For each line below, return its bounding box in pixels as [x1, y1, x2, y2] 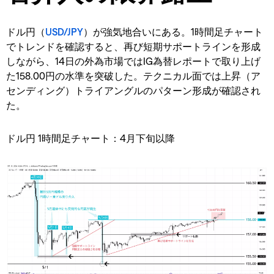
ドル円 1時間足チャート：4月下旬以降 [6, 131, 175, 144]
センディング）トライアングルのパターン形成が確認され [6, 84, 261, 96]
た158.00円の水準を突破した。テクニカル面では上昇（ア [6, 69, 261, 81]
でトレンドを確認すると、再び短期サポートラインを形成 [6, 40, 261, 52]
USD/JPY [45, 25, 83, 37]
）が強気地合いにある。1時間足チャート [83, 25, 263, 37]
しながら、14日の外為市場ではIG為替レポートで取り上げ [6, 54, 261, 67]
